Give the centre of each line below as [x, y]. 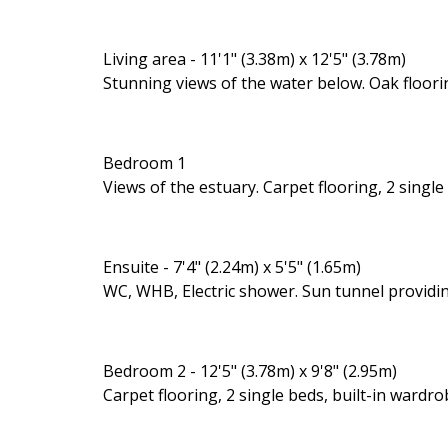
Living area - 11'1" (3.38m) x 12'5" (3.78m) [254, 58]
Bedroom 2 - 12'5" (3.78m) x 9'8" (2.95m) [250, 370]
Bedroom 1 [144, 162]
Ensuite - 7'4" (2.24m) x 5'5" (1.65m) [232, 266]
